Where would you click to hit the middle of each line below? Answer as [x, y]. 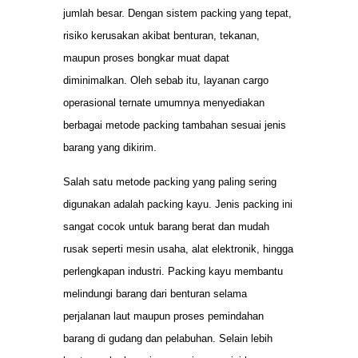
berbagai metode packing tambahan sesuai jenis [175, 125]
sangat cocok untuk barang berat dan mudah [166, 226]
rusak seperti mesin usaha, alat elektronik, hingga [178, 249]
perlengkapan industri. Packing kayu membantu [173, 271]
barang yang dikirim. [110, 148]
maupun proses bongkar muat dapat [146, 58]
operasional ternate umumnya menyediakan [164, 103]
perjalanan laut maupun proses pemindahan [163, 316]
